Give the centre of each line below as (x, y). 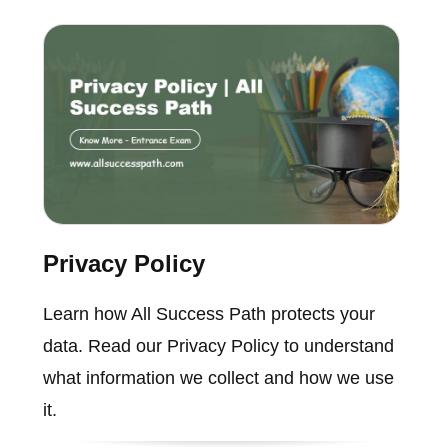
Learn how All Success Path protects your (208, 314)
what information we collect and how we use (218, 378)
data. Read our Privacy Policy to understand (218, 346)
